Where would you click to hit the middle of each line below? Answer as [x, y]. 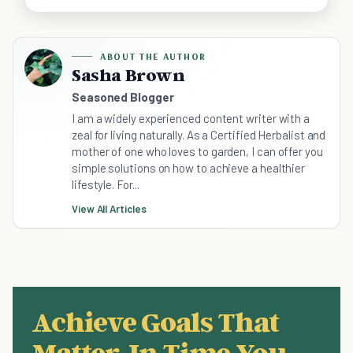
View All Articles [109, 209]
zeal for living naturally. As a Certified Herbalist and [199, 135]
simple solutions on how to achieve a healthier [189, 168]
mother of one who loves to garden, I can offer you [197, 152]
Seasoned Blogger [123, 97]
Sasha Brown [128, 75]
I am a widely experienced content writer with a [191, 119]
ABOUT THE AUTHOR [153, 57]
